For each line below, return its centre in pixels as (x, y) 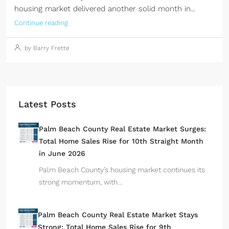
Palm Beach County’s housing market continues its (122, 170)
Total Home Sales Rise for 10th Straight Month (121, 141)
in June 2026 (62, 153)
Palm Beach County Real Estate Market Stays (118, 215)
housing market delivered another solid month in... (105, 9)
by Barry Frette (46, 48)
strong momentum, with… (81, 182)
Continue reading (41, 23)
